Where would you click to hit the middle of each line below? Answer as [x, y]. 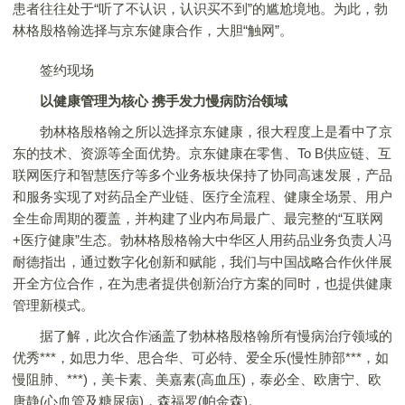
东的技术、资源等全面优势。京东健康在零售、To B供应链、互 [202, 153]
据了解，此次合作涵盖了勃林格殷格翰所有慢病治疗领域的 [202, 336]
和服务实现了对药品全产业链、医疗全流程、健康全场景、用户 [202, 197]
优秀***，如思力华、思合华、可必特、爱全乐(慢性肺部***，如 [201, 358]
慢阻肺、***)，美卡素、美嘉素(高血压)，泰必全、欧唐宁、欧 [197, 379]
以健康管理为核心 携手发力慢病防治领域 [164, 101]
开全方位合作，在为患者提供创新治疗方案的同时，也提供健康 [202, 283]
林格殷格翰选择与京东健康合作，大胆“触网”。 [153, 30]
